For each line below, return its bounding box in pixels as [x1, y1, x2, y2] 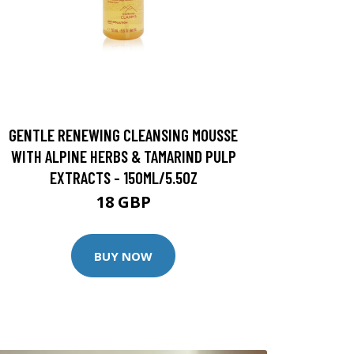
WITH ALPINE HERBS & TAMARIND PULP [10, 146, 236, 166]
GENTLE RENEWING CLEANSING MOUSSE [9, 125, 238, 145]
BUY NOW [94, 247, 153, 264]
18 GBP [96, 191, 151, 213]
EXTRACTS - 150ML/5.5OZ [49, 168, 198, 187]
